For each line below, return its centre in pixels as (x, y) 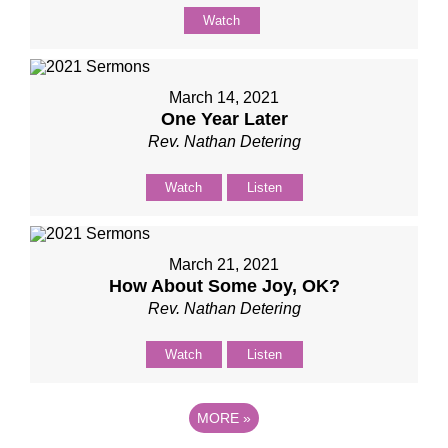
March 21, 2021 (224, 264)
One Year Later (224, 119)
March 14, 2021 (224, 97)
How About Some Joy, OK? (224, 286)
